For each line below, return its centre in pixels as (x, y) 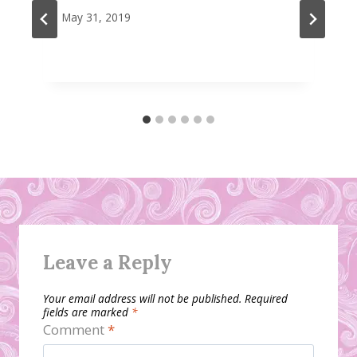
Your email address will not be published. (142, 298)
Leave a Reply (108, 263)
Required (266, 298)
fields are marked (87, 312)
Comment (75, 329)
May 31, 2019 (96, 18)
